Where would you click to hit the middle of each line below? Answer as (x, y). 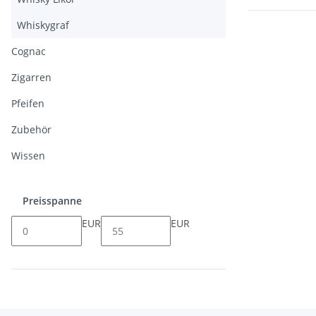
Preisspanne (54, 201)
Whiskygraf (43, 25)
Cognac (29, 51)
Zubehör (31, 129)
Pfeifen (28, 103)
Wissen (28, 156)
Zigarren (31, 77)
